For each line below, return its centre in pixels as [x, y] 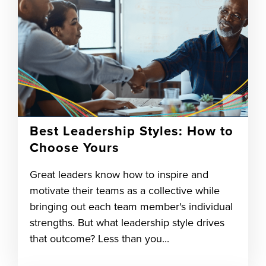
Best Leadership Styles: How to [132, 131]
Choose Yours [75, 148]
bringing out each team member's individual [131, 207]
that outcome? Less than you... [99, 239]
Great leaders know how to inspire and [119, 175]
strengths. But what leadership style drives [127, 223]
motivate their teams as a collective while [125, 191]
